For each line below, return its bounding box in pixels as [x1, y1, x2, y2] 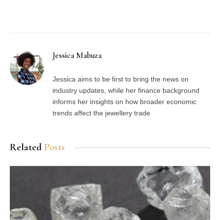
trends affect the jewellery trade [53, 109, 150, 117]
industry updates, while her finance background [53, 86, 199, 94]
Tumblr [148, 9, 174, 18]
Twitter [52, 9, 77, 18]
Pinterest [83, 9, 114, 18]
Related [10, 141, 44, 153]
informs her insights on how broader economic [53, 98, 196, 106]
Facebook [15, 9, 49, 18]
